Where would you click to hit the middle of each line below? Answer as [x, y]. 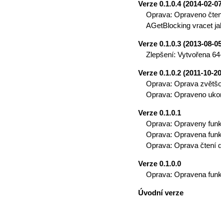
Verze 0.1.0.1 [160, 113]
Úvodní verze [161, 193]
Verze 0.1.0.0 [160, 164]
